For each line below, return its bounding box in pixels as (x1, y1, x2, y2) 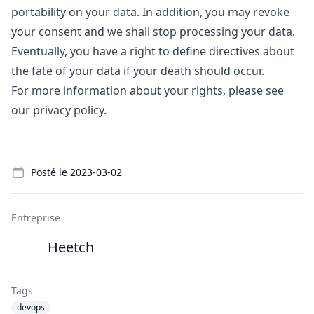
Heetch (48, 238, 94, 257)
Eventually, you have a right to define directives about (11, 43, 294, 59)
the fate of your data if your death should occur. (11, 63, 264, 78)
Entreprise (11, 211, 60, 224)
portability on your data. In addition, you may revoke (11, 4, 289, 20)
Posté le (31, 165, 70, 179)
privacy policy (33, 102, 104, 118)
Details (11, 151, 47, 166)
